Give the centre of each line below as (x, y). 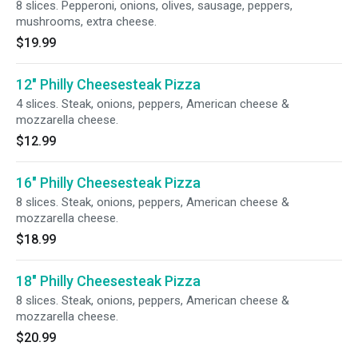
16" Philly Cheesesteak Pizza (108, 183)
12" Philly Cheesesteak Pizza (108, 84)
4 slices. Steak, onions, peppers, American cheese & (153, 104)
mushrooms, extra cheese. (86, 22)
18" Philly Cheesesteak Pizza (108, 281)
